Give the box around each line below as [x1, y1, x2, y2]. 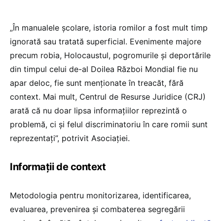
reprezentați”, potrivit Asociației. [10, 133, 130, 143]
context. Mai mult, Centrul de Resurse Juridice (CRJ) [10, 91, 206, 102]
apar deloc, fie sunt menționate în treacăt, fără [10, 77, 184, 88]
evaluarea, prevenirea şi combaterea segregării [10, 204, 185, 214]
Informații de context [10, 160, 106, 173]
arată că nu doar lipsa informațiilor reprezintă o [10, 105, 187, 115]
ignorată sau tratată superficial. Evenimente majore [10, 36, 201, 46]
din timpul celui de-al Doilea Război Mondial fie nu [10, 64, 198, 74]
